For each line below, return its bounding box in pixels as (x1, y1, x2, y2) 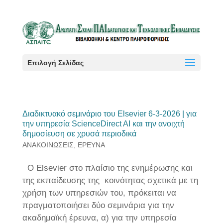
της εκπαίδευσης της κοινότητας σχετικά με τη (22, 176, 198, 185)
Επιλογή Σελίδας (27, 59, 84, 67)
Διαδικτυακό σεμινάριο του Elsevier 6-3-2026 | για (22, 110, 197, 118)
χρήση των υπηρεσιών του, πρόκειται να (22, 188, 176, 198)
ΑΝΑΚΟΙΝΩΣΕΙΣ (22, 141, 74, 149)
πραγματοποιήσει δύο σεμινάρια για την (22, 201, 174, 210)
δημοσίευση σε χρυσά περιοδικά (22, 129, 136, 138)
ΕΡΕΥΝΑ (77, 141, 105, 149)
